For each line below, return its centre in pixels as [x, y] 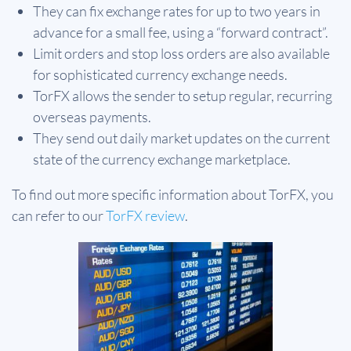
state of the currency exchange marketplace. [162, 159]
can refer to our [59, 216]
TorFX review [145, 216]
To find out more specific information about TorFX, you [173, 195]
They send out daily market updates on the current [181, 138]
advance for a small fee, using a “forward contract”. [181, 33]
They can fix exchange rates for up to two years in [177, 11]
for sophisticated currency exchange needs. [160, 75]
